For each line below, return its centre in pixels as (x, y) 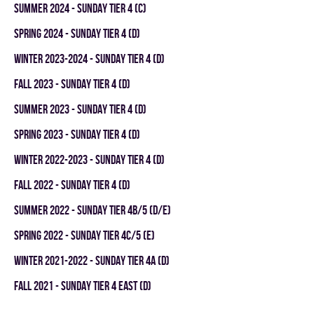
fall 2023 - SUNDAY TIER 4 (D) (72, 84)
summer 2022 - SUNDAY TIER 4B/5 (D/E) (93, 210)
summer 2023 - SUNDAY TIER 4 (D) (80, 109)
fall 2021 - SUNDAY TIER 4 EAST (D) (83, 286)
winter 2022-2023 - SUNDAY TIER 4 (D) (89, 159)
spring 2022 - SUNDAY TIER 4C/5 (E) (84, 235)
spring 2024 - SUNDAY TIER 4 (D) (77, 33)
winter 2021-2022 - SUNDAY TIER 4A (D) (92, 260)
